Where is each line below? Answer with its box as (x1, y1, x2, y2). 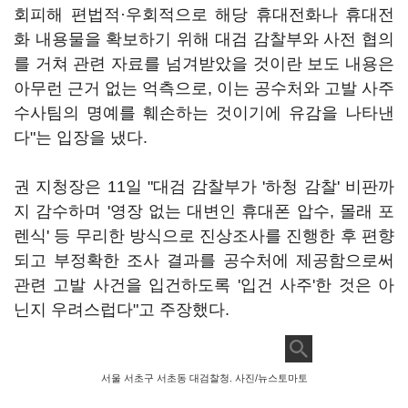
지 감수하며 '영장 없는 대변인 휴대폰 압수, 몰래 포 (14, 202, 394, 220)
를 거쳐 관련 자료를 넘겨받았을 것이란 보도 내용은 (14, 55, 394, 73)
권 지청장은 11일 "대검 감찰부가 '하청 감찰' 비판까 (14, 178, 394, 196)
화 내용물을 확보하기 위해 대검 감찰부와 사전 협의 (14, 30, 394, 48)
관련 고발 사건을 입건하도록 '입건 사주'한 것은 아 (14, 276, 394, 294)
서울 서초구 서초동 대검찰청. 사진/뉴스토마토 (100, 372, 308, 383)
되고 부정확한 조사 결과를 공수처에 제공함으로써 (14, 251, 394, 270)
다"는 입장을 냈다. (14, 128, 148, 147)
